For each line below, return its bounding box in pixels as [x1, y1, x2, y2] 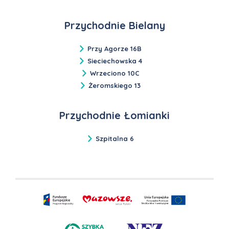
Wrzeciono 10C [89, 68, 140, 77]
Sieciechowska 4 [87, 56, 142, 65]
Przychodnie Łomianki [59, 108, 170, 122]
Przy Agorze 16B [87, 44, 142, 53]
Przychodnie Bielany [64, 18, 165, 32]
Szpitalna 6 [95, 134, 134, 143]
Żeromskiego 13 [88, 81, 141, 89]
